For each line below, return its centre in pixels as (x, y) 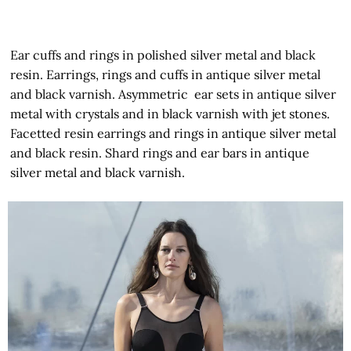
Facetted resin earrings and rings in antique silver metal (174, 133)
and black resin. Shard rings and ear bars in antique (160, 152)
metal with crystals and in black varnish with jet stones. (170, 113)
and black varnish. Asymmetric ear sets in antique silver (174, 94)
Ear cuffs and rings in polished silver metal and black (163, 54)
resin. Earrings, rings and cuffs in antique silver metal (166, 74)
